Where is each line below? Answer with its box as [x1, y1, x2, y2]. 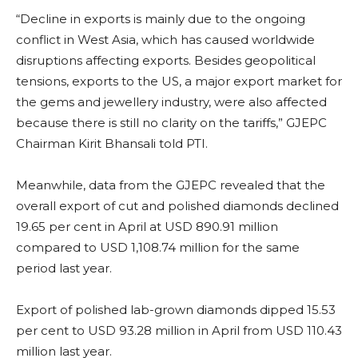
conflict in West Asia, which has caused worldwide [16, 32, 315, 48]
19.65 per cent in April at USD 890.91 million [16, 219, 278, 235]
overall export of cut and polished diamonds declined [16, 198, 339, 214]
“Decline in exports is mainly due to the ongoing [16, 11, 305, 27]
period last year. [16, 261, 112, 276]
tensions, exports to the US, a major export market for [16, 74, 342, 89]
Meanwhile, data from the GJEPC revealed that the [16, 177, 325, 193]
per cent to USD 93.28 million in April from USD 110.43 [16, 323, 342, 339]
